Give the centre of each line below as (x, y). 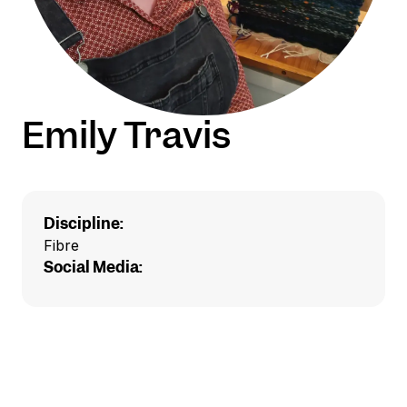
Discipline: (84, 223)
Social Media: (93, 267)
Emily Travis (126, 135)
